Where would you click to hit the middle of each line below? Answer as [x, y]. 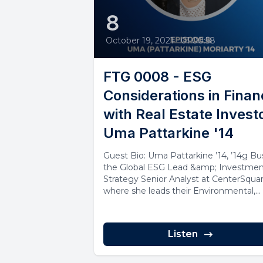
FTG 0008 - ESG [157, 76]
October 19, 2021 [140, 40]
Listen [183, 234]
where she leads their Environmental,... [182, 190]
